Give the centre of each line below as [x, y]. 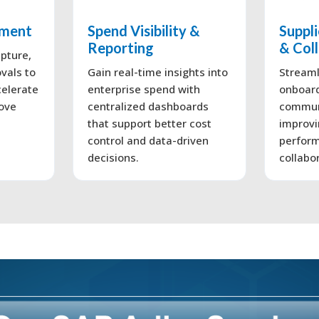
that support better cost [149, 123]
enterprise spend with [143, 89]
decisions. [113, 157]
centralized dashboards [148, 106]
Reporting [120, 47]
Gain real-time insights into [157, 72]
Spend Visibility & [143, 30]
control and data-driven [148, 140]
